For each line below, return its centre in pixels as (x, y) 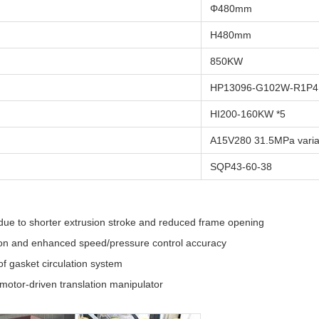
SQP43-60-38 (241, 167)
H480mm (231, 35)
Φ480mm (231, 9)
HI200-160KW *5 (248, 114)
